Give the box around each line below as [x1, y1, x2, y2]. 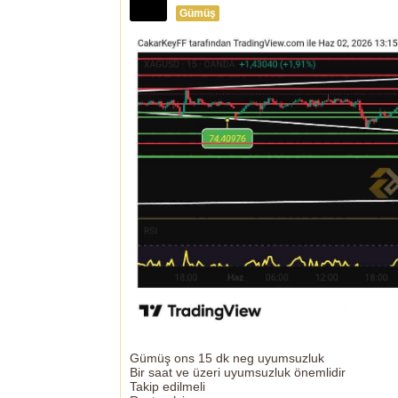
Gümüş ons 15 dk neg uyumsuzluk [130, 351, 324, 366]
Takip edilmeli [130, 379, 205, 394]
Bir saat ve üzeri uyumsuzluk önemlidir [130, 365, 346, 380]
